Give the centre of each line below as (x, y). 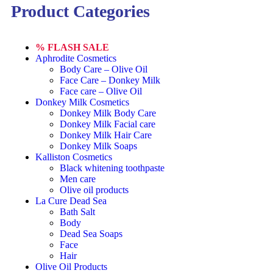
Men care (78, 179)
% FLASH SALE (72, 48)
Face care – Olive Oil (101, 91)
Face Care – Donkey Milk (110, 80)
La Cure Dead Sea (71, 201)
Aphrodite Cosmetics (76, 58)
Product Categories (80, 12)
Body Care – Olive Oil (104, 69)
